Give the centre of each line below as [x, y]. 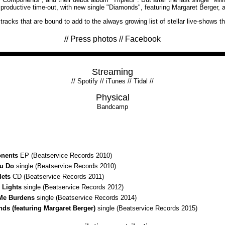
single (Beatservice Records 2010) [65, 166]
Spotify [88, 81]
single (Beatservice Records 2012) [73, 187]
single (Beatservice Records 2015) [146, 208]
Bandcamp [113, 107]
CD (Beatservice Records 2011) [57, 177]
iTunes [116, 81]
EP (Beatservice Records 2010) [65, 155]
